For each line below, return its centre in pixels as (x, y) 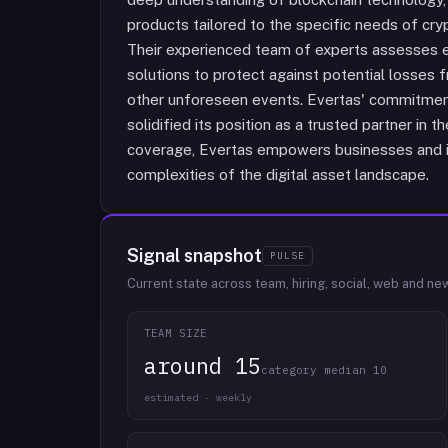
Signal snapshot (194, 255)
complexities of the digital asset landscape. (278, 174)
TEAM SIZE (176, 333)
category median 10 (324, 370)
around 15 (202, 365)
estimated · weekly (198, 397)
